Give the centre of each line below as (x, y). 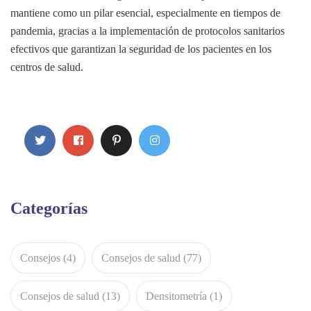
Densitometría (176, 296)
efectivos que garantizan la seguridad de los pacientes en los (141, 49)
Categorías (49, 209)
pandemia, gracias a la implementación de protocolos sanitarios (148, 31)
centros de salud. (47, 67)
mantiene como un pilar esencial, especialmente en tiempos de (145, 13)
